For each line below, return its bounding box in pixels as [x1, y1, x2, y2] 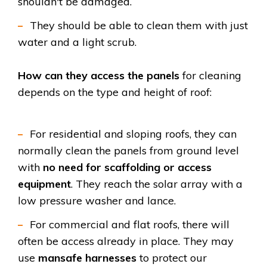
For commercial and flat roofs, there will [30, 217, 229, 231]
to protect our [136, 250, 207, 265]
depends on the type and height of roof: [18, 85, 212, 99]
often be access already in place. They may [18, 234, 234, 248]
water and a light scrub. [18, 35, 136, 49]
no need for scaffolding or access [43, 160, 212, 174]
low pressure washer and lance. [18, 193, 176, 207]
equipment [18, 176, 71, 191]
